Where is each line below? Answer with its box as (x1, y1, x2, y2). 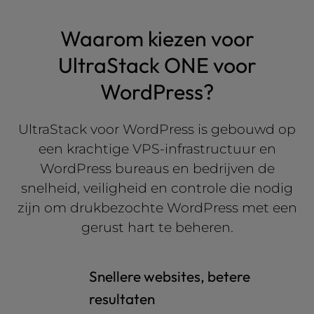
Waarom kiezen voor (60, 25, 254, 52)
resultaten (89, 289, 155, 308)
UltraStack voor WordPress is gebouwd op (18, 121, 296, 137)
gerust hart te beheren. (81, 219, 233, 235)
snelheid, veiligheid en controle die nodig (21, 179, 293, 196)
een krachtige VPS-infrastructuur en (38, 140, 276, 157)
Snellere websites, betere (89, 267, 250, 285)
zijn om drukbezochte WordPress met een (17, 199, 297, 216)
